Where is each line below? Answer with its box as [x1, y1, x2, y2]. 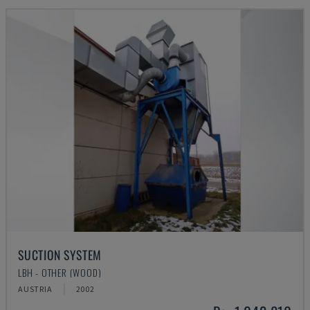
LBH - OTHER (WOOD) [18, 265, 102, 280]
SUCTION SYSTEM [18, 246, 102, 264]
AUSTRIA [18, 284, 53, 294]
